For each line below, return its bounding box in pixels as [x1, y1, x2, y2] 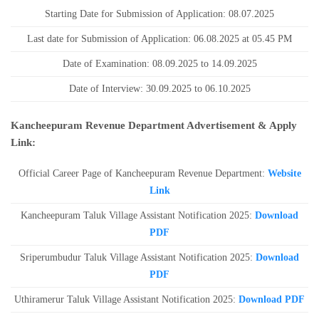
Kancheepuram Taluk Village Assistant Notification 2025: [21, 210, 255, 221]
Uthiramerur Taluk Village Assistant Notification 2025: [14, 294, 239, 305]
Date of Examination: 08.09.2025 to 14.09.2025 [62, 58, 257, 69]
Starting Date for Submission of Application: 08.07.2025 [45, 9, 274, 19]
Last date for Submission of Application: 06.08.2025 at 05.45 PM [27, 33, 292, 44]
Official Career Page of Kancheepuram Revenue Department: [18, 168, 265, 179]
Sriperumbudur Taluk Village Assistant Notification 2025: [20, 252, 256, 263]
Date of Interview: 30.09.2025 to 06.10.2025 [68, 83, 251, 94]
